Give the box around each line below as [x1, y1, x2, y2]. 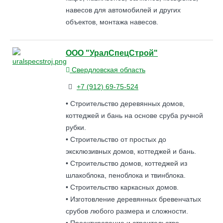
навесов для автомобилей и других [66, 6, 181, 14]
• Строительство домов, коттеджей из [66, 159, 187, 167]
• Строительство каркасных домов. [66, 183, 179, 191]
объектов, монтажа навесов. [66, 18, 158, 26]
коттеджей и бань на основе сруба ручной [66, 111, 203, 119]
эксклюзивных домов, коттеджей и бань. [66, 147, 196, 155]
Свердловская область [70, 66, 145, 74]
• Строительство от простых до [66, 135, 166, 143]
